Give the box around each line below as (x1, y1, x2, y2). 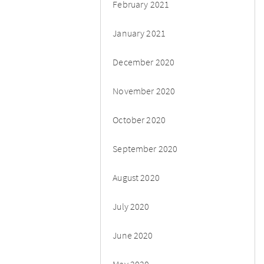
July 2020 (113, 200, 150, 212)
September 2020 (113, 142, 178, 154)
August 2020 (113, 171, 160, 183)
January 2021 (113, 27, 166, 39)
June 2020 (113, 229, 153, 241)
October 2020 (113, 113, 166, 126)
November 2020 (113, 84, 176, 97)
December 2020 (113, 55, 175, 68)
